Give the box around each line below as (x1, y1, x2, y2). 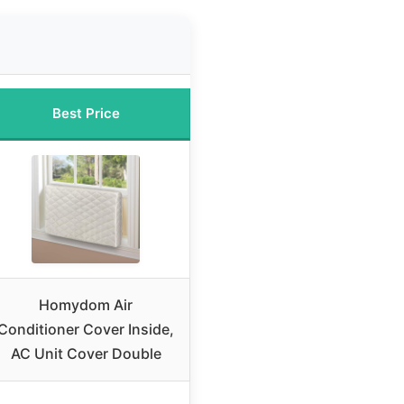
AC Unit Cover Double (10, 344, 161, 363)
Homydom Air (39, 296, 133, 315)
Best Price (51, 105, 120, 123)
